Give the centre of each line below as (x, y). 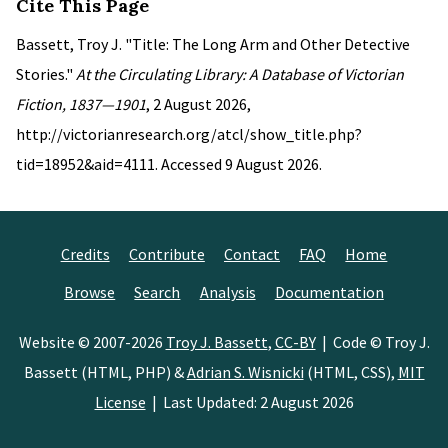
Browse (90, 292)
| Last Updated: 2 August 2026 (249, 402)
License (120, 402)
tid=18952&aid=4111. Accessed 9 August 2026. (169, 164)
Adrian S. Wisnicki (245, 372)
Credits (85, 254)
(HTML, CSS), (350, 372)
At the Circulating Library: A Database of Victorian (240, 74)
